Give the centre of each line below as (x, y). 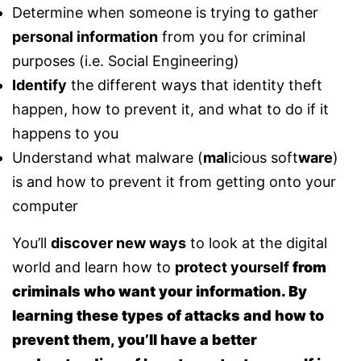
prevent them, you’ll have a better (135, 340)
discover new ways (118, 243)
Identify (39, 85)
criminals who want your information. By (160, 291)
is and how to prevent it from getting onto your (174, 182)
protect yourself (232, 267)
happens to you (65, 133)
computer (45, 206)
